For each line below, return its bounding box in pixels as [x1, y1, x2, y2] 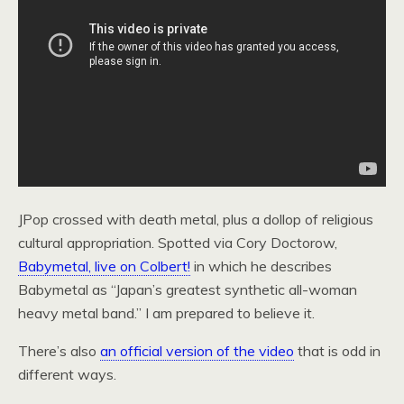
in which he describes [190, 257, 332, 275]
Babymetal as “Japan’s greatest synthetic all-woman [18, 280, 357, 298]
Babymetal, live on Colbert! [18, 257, 190, 275]
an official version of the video [100, 342, 294, 360]
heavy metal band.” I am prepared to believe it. [18, 304, 315, 322]
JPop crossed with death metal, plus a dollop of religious [18, 210, 373, 228]
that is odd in [294, 342, 381, 360]
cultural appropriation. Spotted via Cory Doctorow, [18, 234, 337, 252]
